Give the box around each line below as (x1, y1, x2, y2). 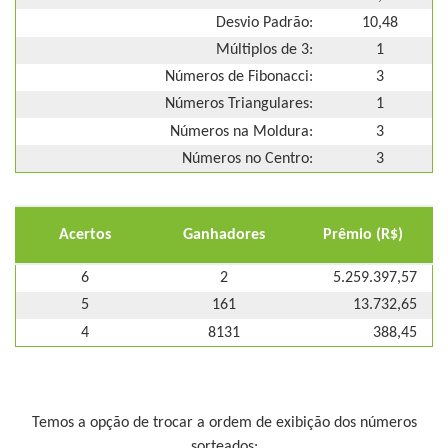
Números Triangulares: (165, 96, 313, 113)
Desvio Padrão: (216, 14, 313, 31)
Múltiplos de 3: (216, 42, 313, 59)
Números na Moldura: (170, 123, 313, 140)
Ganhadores (182, 227, 265, 244)
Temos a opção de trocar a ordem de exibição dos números (31, 415, 417, 432)
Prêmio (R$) (323, 227, 404, 244)
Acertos (58, 227, 111, 244)
